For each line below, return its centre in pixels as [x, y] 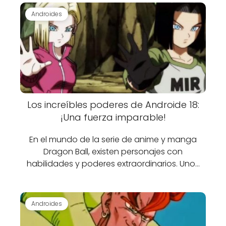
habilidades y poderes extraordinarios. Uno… [113, 164]
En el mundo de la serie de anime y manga [113, 139]
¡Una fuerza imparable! [113, 117]
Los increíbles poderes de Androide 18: [113, 105]
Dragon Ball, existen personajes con [113, 152]
